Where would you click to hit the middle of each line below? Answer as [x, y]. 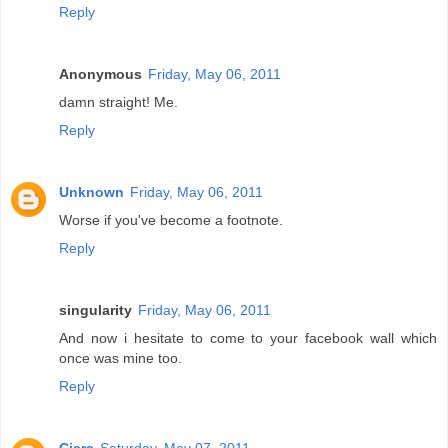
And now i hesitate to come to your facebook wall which [248, 338]
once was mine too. [120, 358]
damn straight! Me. [118, 102]
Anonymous [100, 74]
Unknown [91, 192]
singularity [95, 310]
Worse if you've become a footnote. [171, 220]
